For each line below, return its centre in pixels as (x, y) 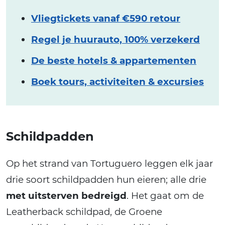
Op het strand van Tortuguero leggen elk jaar (109, 163)
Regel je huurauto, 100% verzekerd (116, 39)
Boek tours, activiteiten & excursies (118, 81)
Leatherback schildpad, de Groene (84, 211)
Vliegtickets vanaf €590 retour (106, 18)
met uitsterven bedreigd (66, 195)
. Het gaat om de (165, 195)
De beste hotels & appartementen (114, 60)
